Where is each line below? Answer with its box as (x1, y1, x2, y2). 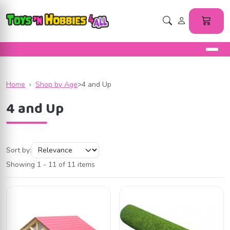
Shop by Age (35, 80, 78, 90)
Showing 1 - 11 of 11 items (6, 160, 95, 170)
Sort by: (6, 145, 31, 155)
